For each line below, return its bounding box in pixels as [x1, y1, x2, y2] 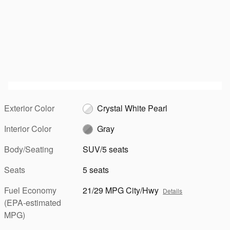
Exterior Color [4, 102, 54, 114]
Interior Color [4, 122, 51, 135]
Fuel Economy [4, 184, 56, 196]
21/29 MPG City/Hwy [83, 184, 159, 196]
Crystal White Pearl [97, 102, 168, 114]
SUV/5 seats [83, 143, 129, 155]
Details [163, 186, 183, 195]
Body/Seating [4, 143, 53, 155]
